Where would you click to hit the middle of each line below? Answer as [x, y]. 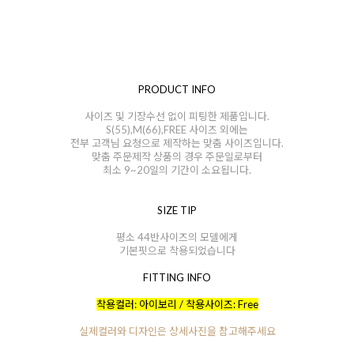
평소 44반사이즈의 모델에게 [177, 237]
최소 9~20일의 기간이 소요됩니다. [177, 169]
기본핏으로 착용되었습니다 [177, 250]
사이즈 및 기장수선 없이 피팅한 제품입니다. [177, 116]
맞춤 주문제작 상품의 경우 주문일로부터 [177, 156]
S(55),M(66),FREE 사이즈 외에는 [177, 129]
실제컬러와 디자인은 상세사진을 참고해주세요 [177, 331]
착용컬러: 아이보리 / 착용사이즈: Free [177, 304]
